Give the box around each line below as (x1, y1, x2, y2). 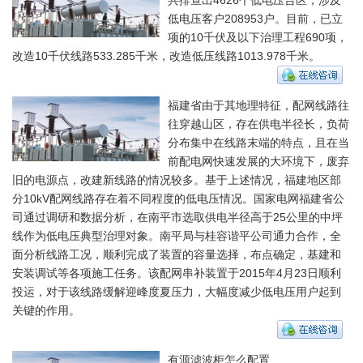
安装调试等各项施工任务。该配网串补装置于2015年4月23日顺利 (12, 266, 341, 280)
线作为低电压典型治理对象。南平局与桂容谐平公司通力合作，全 (12, 228, 341, 242)
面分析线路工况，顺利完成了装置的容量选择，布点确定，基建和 (12, 247, 341, 261)
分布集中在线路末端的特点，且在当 (168, 135, 349, 149)
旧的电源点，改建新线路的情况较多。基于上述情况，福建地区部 (12, 173, 341, 186)
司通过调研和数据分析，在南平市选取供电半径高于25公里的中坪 (12, 210, 343, 224)
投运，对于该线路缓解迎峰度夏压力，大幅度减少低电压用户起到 (12, 284, 341, 298)
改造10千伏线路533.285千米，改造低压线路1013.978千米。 (12, 49, 320, 62)
